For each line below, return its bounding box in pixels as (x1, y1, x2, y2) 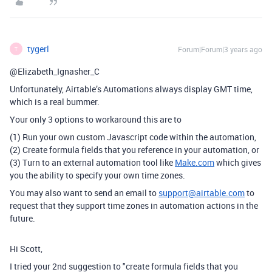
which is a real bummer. (10, 96, 100, 107)
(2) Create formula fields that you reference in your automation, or (10, 144, 259, 155)
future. (10, 212, 35, 224)
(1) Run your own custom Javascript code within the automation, (10, 131, 256, 143)
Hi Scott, (10, 243, 44, 254)
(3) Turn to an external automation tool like (10, 157, 175, 168)
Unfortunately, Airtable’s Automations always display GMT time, (10, 83, 253, 95)
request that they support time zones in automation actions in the (10, 200, 258, 211)
